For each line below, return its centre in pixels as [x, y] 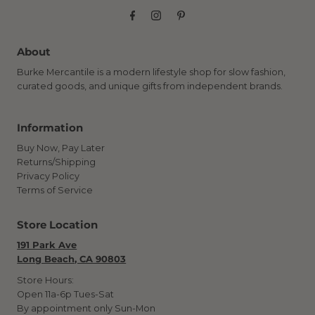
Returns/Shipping [57, 162]
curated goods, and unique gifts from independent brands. [150, 86]
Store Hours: [46, 280]
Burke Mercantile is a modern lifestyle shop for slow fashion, [152, 72]
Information [50, 128]
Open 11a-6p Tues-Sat [66, 294]
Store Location [58, 225]
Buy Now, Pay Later [61, 148]
